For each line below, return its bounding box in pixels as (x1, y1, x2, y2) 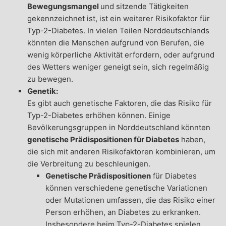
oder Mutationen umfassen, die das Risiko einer (45, 195, 215, 205)
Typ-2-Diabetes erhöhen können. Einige (27, 110, 171, 121)
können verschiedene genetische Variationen (45, 183, 207, 193)
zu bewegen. (27, 74, 73, 84)
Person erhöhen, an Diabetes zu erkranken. (45, 207, 201, 217)
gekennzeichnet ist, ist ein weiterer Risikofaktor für (27, 14, 210, 24)
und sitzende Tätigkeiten (100, 2, 189, 12)
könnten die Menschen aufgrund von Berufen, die (27, 38, 204, 48)
